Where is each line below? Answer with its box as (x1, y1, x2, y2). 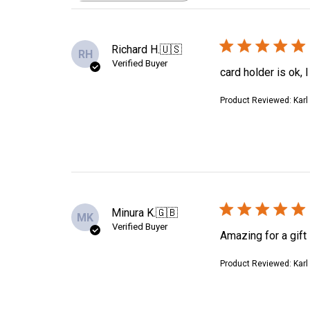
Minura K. (111, 206, 156, 219)
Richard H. (111, 42, 161, 56)
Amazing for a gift (220, 228, 307, 242)
